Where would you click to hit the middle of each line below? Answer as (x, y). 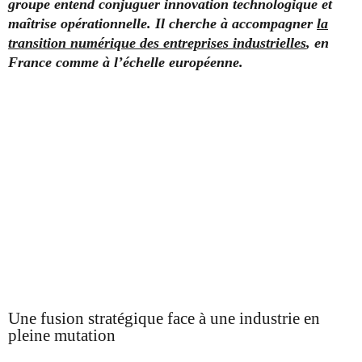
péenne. (220, 63)
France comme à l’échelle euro (102, 63)
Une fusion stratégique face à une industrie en (164, 319)
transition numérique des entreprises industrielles (157, 43)
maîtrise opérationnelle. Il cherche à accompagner (162, 24)
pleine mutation (62, 336)
